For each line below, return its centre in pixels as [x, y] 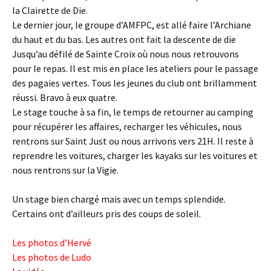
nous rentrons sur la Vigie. [65, 170]
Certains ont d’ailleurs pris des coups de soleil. [106, 214]
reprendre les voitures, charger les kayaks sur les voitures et [135, 155]
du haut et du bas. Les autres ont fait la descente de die [124, 39]
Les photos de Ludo [52, 257]
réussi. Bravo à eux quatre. [65, 97]
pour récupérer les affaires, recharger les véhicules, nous [127, 126]
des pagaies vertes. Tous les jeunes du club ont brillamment [135, 83]
